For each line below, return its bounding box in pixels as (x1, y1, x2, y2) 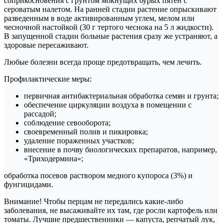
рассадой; (24, 109, 56, 118)
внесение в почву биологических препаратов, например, (24, 145, 217, 154)
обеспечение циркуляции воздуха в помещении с (24, 100, 192, 109)
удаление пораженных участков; (24, 136, 134, 145)
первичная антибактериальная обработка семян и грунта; (24, 91, 219, 100)
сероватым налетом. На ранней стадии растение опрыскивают (4, 4, 217, 13)
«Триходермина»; (24, 154, 83, 163)
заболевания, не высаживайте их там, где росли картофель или (4, 206, 218, 215)
